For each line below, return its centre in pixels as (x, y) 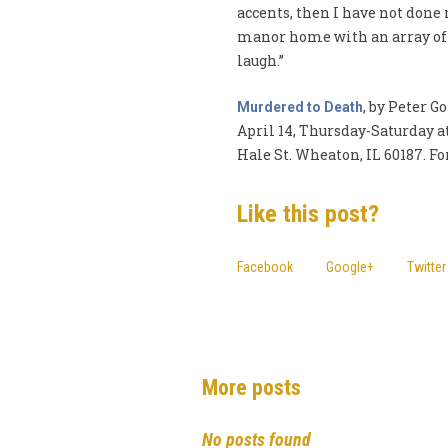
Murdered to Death (299, 106)
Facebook (264, 266)
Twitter (426, 266)
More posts (251, 387)
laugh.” (263, 60)
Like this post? (307, 213)
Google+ (349, 266)
